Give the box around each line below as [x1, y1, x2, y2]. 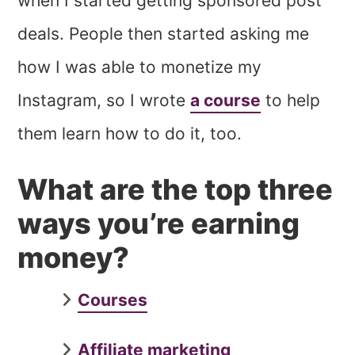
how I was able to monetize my [17, 57, 262, 78]
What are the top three [17, 172, 334, 208]
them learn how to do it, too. [17, 124, 242, 144]
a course [190, 90, 261, 111]
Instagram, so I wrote [17, 90, 191, 111]
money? [17, 240, 130, 276]
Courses [78, 290, 148, 311]
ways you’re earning [17, 206, 300, 242]
